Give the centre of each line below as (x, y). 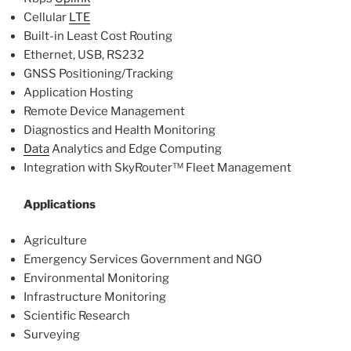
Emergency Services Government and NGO (143, 260)
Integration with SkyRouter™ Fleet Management (157, 168)
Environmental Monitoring (96, 279)
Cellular (46, 18)
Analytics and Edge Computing (136, 149)
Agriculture (55, 241)
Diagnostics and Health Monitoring (119, 130)
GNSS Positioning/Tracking (98, 74)
